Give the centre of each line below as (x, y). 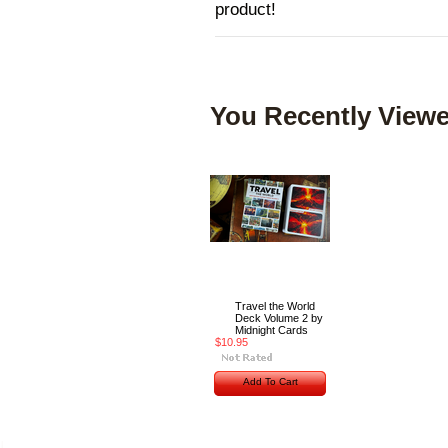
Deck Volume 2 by (279, 318)
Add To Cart (270, 381)
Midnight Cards (271, 330)
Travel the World (275, 306)
